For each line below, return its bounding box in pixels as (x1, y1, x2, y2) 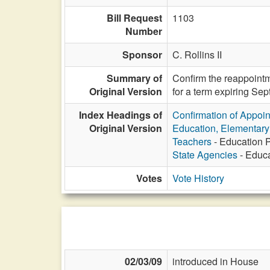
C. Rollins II (172, 48, 222, 61)
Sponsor (122, 48, 162, 61)
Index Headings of (79, 108, 162, 122)
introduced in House (172, 254, 259, 268)
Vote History (172, 171, 224, 185)
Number (125, 24, 162, 38)
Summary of (107, 71, 162, 85)
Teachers (172, 134, 212, 148)
